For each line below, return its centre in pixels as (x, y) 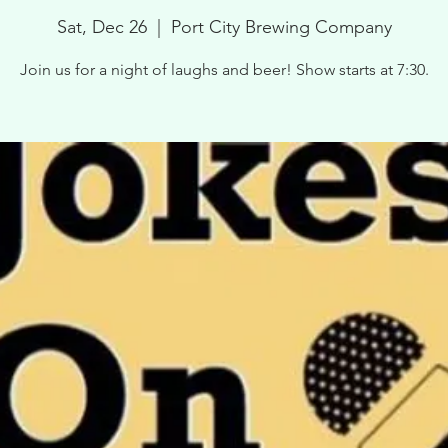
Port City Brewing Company (281, 27)
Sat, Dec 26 (101, 27)
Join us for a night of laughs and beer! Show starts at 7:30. (224, 69)
